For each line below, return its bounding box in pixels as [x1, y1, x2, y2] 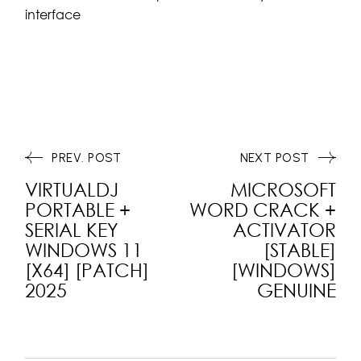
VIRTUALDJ [25, 178, 119, 200]
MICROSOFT [230, 178, 336, 200]
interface [25, 6, 81, 23]
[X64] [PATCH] [25, 259, 150, 280]
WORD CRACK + [189, 198, 336, 220]
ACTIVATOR [232, 218, 336, 240]
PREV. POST [52, 151, 122, 165]
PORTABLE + [25, 198, 131, 220]
